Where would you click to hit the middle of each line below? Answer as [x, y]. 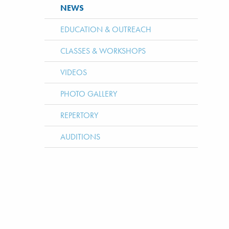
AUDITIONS [81, 137]
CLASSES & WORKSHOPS [103, 51]
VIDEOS [74, 73]
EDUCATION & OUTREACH [106, 30]
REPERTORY [79, 116]
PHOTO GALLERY [89, 94]
